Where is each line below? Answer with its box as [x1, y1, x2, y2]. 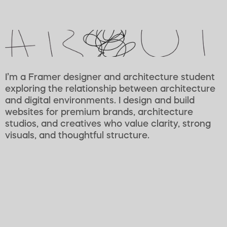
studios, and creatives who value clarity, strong [5, 120, 211, 129]
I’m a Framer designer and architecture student [5, 73, 215, 82]
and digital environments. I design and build [5, 96, 195, 105]
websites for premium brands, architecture [5, 108, 193, 117]
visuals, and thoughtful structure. [5, 131, 149, 140]
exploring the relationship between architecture [5, 85, 215, 94]
